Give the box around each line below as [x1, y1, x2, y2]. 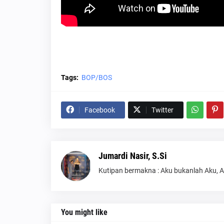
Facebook [84, 105, 115, 114]
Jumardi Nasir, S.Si [98, 150, 167, 161]
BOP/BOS [81, 73, 112, 81]
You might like [61, 207, 107, 217]
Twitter [151, 105, 173, 114]
